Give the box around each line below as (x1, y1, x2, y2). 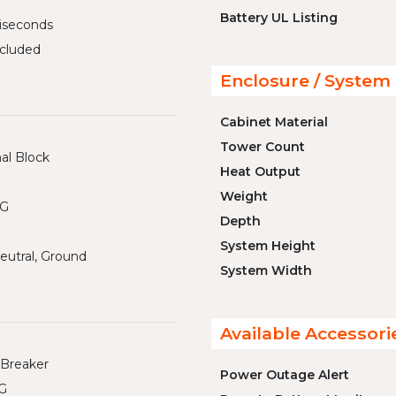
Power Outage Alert (220, 367, 349, 383)
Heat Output (220, 164, 301, 179)
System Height (220, 238, 316, 254)
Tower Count (220, 139, 305, 155)
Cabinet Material (220, 114, 328, 130)
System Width (220, 263, 312, 278)
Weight (220, 188, 268, 204)
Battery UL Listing (220, 10, 338, 26)
